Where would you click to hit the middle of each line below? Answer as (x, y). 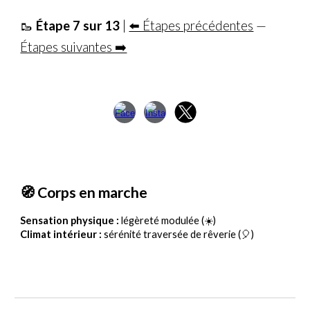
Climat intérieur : (62, 234)
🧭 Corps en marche (84, 192)
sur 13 (100, 26)
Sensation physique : (71, 220)
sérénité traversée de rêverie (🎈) (179, 234)
